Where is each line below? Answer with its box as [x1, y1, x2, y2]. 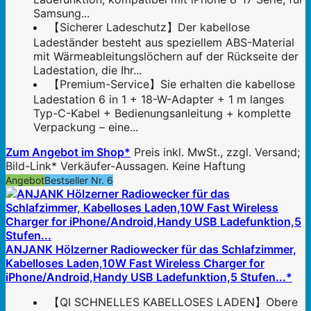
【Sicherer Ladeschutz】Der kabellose [49, 20, 250, 35]
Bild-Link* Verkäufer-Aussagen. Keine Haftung [6, 159, 246, 174]
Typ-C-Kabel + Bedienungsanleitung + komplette [33, 106, 291, 121]
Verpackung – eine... [33, 120, 138, 135]
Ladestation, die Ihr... [33, 63, 142, 78]
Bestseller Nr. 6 [44, 174, 113, 187]
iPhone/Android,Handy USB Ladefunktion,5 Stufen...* [6, 270, 292, 285]
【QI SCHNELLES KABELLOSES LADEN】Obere [49, 295, 298, 310]
